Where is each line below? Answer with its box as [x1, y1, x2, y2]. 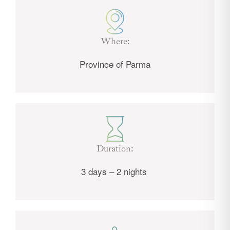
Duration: [97, 142, 133, 154]
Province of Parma [80, 57, 150, 70]
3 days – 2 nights [81, 164, 149, 178]
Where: [100, 35, 130, 47]
